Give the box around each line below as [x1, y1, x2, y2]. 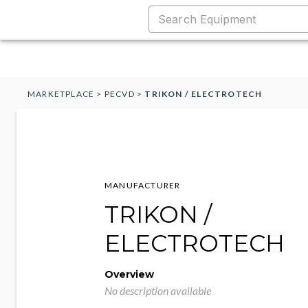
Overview [104, 268, 154, 280]
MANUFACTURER [104, 180, 181, 190]
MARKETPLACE [27, 89, 95, 99]
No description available [104, 284, 211, 297]
